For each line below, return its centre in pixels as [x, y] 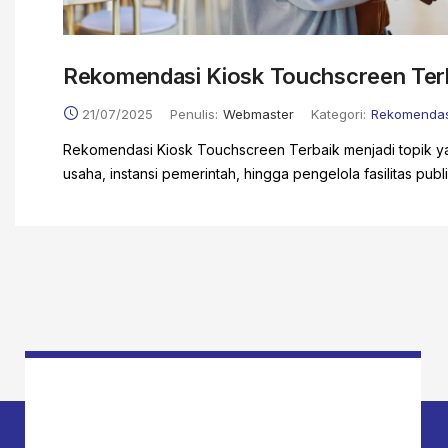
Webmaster [258, 114]
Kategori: [338, 114]
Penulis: [194, 114]
